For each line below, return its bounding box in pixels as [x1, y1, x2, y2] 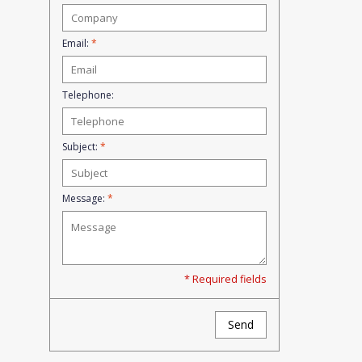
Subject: [62, 140, 100, 154]
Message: [62, 192, 107, 206]
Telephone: [62, 88, 114, 103]
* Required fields [184, 272, 267, 287]
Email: [62, 36, 91, 51]
